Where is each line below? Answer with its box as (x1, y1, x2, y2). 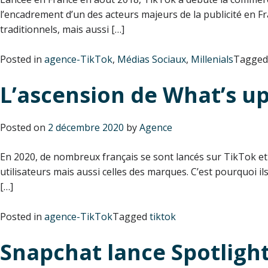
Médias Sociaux (117, 52, 186, 66)
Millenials (191, 52, 233, 66)
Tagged (112, 209, 150, 223)
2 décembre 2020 (48, 120, 124, 134)
